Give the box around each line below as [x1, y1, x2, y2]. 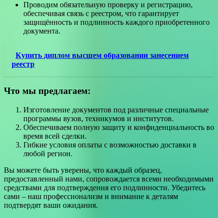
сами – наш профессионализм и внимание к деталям [4, 192, 178, 200]
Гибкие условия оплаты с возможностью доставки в [23, 140, 197, 149]
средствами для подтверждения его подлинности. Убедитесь [4, 183, 205, 192]
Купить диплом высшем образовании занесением [16, 51, 189, 60]
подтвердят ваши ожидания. [4, 200, 98, 209]
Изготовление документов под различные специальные [23, 105, 209, 114]
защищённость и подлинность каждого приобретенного [23, 18, 210, 27]
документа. [23, 27, 60, 36]
